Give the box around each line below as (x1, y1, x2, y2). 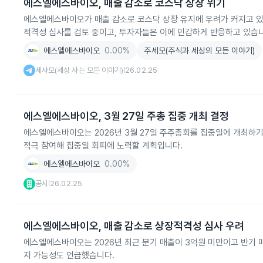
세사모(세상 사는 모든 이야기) (35, 66, 124, 75)
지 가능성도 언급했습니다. (23, 250, 114, 261)
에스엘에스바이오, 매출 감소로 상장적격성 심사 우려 (23, 220, 244, 232)
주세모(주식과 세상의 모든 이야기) (144, 46, 255, 55)
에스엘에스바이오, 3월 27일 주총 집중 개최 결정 (23, 110, 229, 122)
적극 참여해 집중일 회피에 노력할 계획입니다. (23, 140, 183, 151)
